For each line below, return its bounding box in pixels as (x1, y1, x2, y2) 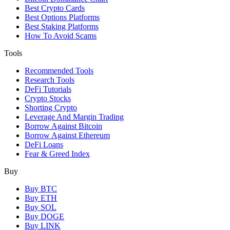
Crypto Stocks (25, 94, 71, 103)
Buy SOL (25, 203, 56, 212)
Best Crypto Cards (25, 4, 85, 13)
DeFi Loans (25, 140, 63, 149)
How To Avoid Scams (25, 31, 97, 41)
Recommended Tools (25, 66, 93, 75)
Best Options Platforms (25, 13, 100, 22)
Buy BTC (25, 184, 57, 194)
